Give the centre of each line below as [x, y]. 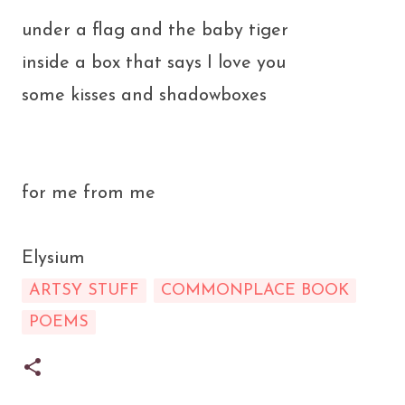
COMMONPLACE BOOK [255, 291]
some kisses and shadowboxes [144, 96]
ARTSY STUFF [84, 291]
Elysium [53, 259]
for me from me [89, 193]
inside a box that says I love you [154, 63]
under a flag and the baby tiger [155, 31]
